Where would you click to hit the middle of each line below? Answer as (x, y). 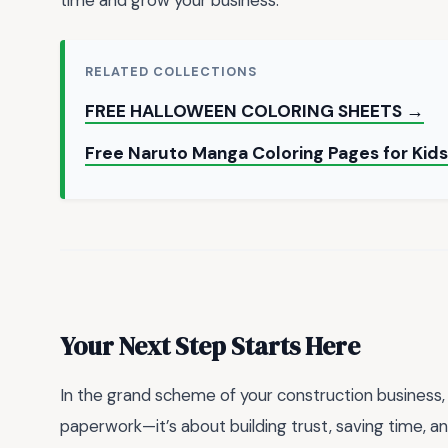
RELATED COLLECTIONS (171, 71)
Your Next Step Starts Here (210, 346)
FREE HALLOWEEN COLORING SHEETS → (254, 110)
